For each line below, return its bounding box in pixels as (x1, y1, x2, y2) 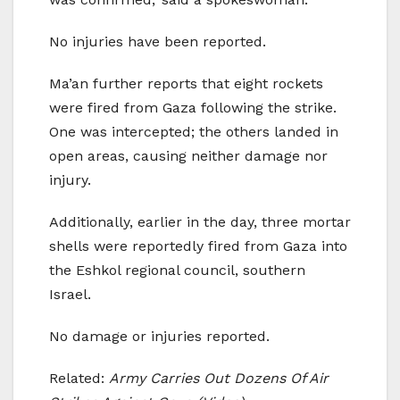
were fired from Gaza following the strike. (49, 99, 337, 117)
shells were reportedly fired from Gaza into (49, 237, 347, 255)
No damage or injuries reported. (49, 328, 270, 346)
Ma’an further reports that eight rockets (49, 75, 323, 93)
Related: (49, 370, 109, 387)
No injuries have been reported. (49, 33, 266, 51)
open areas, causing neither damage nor (49, 147, 328, 165)
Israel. (49, 286, 91, 304)
